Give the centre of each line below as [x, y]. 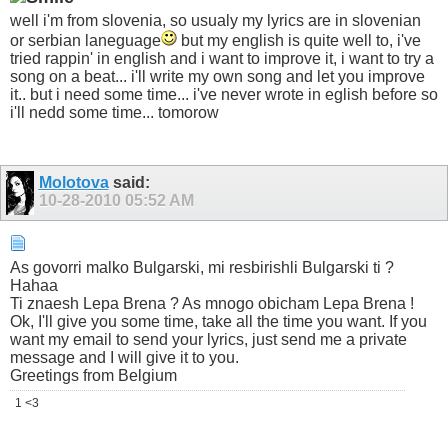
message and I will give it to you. [124, 358]
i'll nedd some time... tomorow [114, 112]
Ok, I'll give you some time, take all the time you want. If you [218, 322]
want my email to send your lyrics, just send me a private [208, 340]
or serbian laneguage [85, 40]
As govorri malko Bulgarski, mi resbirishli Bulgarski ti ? [202, 268]
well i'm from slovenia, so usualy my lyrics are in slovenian [215, 20]
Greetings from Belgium [93, 376]
